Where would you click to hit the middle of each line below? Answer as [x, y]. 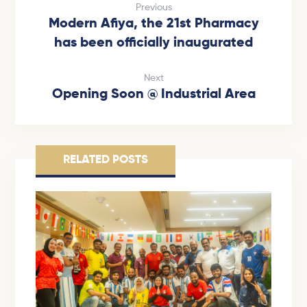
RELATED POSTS [106, 160]
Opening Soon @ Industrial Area [153, 94]
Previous [153, 7]
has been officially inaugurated [153, 43]
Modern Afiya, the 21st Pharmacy [153, 24]
